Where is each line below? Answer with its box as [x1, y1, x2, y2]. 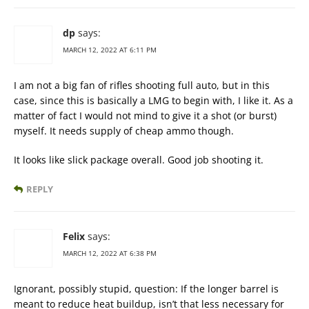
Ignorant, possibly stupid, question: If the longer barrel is [14, 282, 279, 296]
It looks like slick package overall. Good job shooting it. [14, 153, 263, 167]
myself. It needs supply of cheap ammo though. [14, 124, 234, 138]
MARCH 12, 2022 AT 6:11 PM [63, 45, 157, 55]
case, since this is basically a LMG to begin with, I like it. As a [14, 94, 293, 108]
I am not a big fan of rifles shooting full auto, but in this [14, 79, 270, 92]
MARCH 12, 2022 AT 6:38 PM [63, 248, 157, 259]
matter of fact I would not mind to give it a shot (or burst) [14, 109, 277, 123]
